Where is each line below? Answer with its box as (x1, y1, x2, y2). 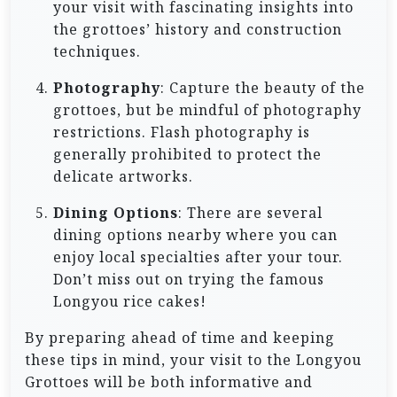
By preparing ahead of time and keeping (25, 327, 335, 347)
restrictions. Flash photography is (53, 121, 310, 142)
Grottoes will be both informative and (25, 371, 313, 392)
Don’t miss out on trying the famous (53, 269, 324, 289)
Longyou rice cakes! (53, 291, 206, 311)
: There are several (178, 202, 323, 222)
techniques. (53, 41, 141, 61)
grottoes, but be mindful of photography (53, 99, 362, 120)
